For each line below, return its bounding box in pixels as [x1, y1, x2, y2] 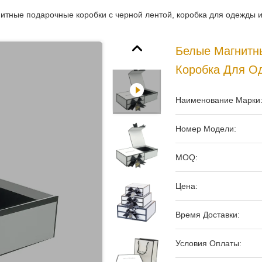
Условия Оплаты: [175, 239, 242, 248]
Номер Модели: [175, 124, 236, 133]
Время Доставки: [175, 210, 240, 219]
